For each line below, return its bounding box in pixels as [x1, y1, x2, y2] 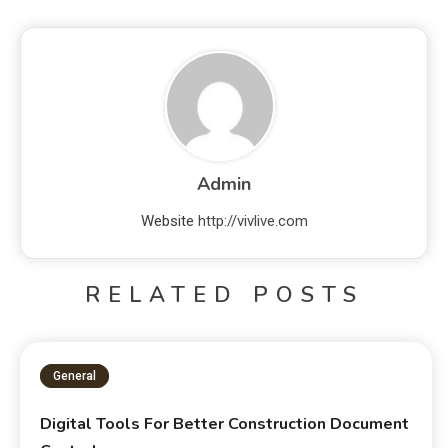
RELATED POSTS [84, 280, 364, 311]
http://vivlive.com [197, 212, 308, 231]
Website [140, 212, 194, 231]
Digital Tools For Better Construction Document [40, 413, 410, 436]
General [53, 369, 97, 384]
